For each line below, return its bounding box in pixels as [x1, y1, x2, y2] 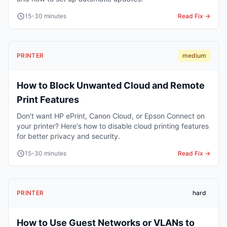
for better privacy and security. [17, 131, 120, 140]
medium [182, 51, 206, 59]
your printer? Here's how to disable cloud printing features [17, 121, 209, 130]
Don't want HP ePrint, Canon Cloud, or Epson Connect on [17, 111, 205, 120]
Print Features [17, 94, 79, 105]
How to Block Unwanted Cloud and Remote [17, 80, 205, 91]
